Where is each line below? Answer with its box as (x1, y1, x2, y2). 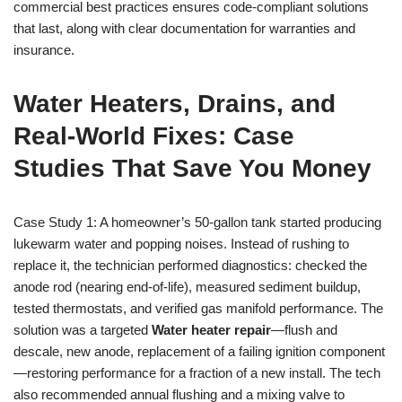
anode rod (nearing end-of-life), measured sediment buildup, (13, 279, 361, 294)
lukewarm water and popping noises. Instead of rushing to (13, 236, 349, 251)
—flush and (271, 322, 337, 337)
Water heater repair (152, 322, 271, 337)
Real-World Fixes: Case (13, 122, 294, 150)
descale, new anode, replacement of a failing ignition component (13, 344, 385, 359)
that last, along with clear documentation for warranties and (13, 21, 355, 36)
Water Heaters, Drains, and (13, 90, 336, 118)
